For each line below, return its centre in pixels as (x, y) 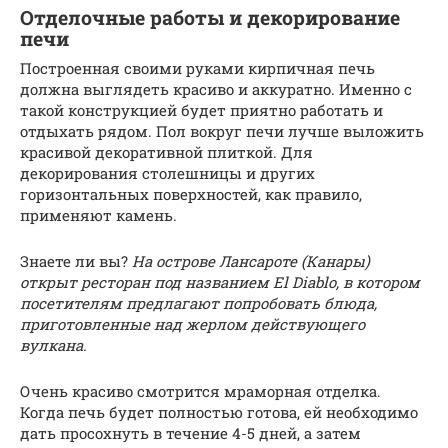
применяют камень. (98, 215)
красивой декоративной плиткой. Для (166, 152)
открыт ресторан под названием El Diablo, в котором (220, 282)
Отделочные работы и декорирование (210, 17)
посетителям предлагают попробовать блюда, (198, 303)
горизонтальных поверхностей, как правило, (191, 194)
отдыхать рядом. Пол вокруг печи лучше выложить (222, 131)
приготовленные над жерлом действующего (192, 324)
